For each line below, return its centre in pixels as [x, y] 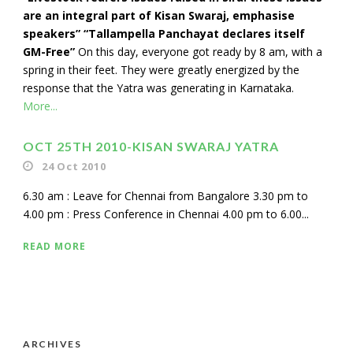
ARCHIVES [52, 344]
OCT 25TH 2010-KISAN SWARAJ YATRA [151, 146]
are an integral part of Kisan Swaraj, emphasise [159, 15]
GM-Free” [49, 52]
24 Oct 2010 [74, 166]
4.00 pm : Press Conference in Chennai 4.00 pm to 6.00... [166, 214]
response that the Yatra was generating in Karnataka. [158, 88]
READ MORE [54, 246]
